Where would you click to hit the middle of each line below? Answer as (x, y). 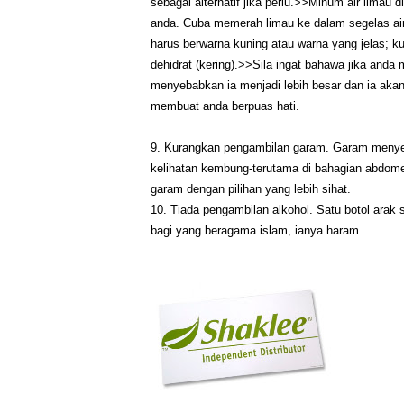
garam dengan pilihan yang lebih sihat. (251, 189)
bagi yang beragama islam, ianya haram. (257, 231)
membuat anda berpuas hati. (225, 106)
